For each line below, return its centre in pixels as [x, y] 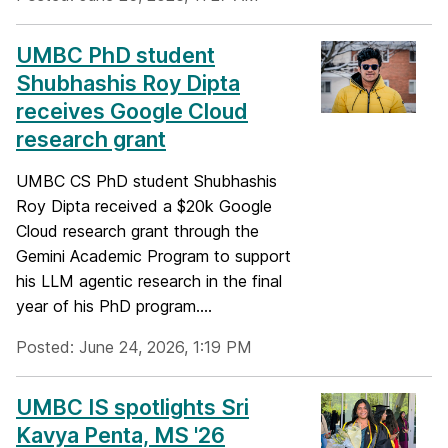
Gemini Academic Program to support [153, 256]
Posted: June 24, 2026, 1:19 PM [134, 347]
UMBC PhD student [115, 55]
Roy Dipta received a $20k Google [144, 206]
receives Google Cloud [132, 111]
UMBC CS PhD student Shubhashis [146, 181]
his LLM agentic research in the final [149, 281]
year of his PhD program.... [114, 306]
